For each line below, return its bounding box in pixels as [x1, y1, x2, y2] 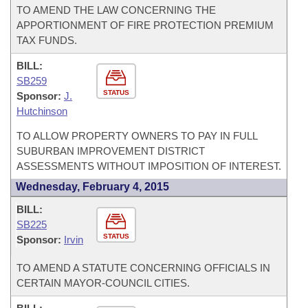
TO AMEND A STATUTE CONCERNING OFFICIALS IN [16, 262, 270, 274]
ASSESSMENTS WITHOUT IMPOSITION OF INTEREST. [16, 160, 281, 172]
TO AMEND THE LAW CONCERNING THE [16, 4, 216, 16]
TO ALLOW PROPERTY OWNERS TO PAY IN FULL [16, 130, 258, 142]
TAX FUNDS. [16, 34, 77, 46]
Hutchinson [16, 105, 67, 117]
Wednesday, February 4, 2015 [16, 181, 169, 192]
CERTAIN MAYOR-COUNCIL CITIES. [16, 277, 190, 289]
